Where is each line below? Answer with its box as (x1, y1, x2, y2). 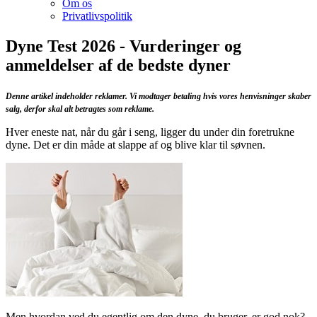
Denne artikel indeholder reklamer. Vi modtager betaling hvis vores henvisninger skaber (6, 91, 311, 101)
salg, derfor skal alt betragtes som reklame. (6, 103, 154, 114)
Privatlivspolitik (62, 10, 132, 22)
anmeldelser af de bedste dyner (6, 55, 231, 74)
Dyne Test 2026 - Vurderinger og (6, 36, 241, 55)
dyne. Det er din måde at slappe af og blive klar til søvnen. (6, 138, 265, 151)
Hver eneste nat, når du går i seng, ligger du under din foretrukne (6, 125, 294, 138)
